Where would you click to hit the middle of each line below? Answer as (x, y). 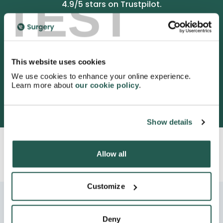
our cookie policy (107, 85)
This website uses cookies (59, 62)
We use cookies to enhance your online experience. (101, 76)
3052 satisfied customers (111, 93)
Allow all (111, 154)
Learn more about (43, 85)
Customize (106, 186)
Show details (170, 122)
